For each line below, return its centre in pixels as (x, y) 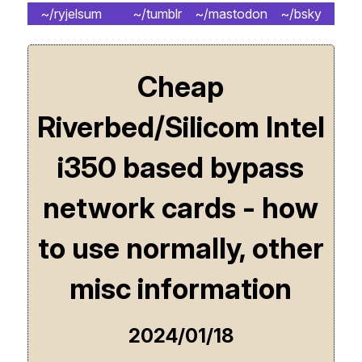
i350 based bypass (181, 167)
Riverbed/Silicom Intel (181, 126)
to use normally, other (181, 248)
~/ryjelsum (71, 14)
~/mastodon (232, 14)
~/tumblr (158, 14)
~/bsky (301, 14)
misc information (181, 288)
